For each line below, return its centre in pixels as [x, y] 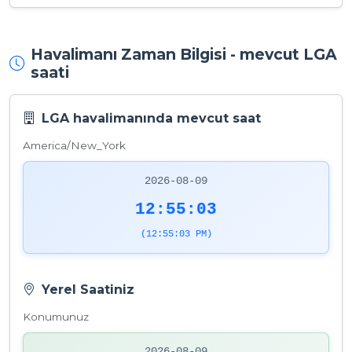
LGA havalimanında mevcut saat [151, 118]
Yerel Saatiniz [88, 289]
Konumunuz [56, 316]
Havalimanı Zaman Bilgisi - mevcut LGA [184, 54]
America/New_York [74, 145]
